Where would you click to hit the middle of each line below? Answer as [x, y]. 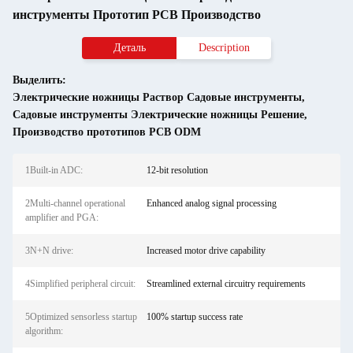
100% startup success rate [194, 317]
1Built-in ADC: [54, 170]
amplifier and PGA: [62, 217]
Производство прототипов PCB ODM [107, 132]
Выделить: [39, 80]
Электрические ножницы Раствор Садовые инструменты [157, 97]
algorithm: [44, 331]
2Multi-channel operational [75, 203]
